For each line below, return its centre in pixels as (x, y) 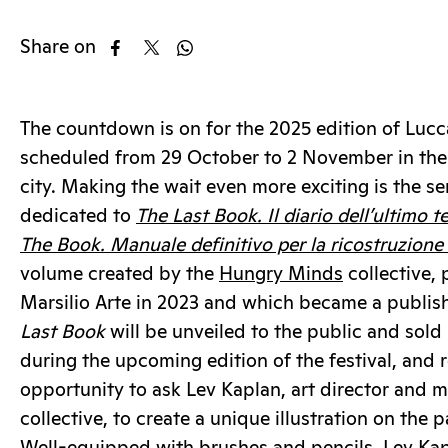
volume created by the (119, 274)
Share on (58, 47)
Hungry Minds (281, 274)
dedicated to (78, 216)
